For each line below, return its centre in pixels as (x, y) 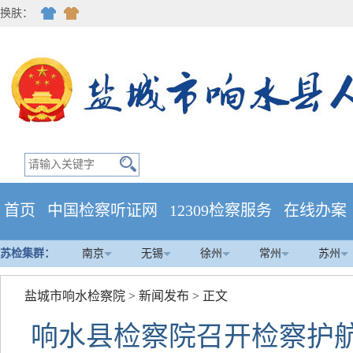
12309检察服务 (221, 210)
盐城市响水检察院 (75, 296)
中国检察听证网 (102, 210)
